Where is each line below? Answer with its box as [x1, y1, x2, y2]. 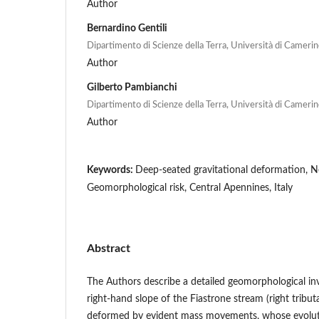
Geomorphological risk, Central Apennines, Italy [87, 182, 293, 193]
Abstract [87, 242, 130, 254]
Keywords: [87, 164, 135, 175]
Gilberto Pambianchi [87, 82, 177, 93]
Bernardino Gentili [87, 23, 167, 33]
